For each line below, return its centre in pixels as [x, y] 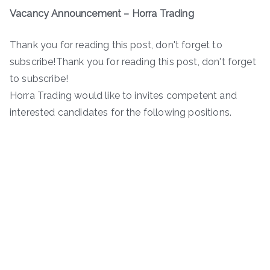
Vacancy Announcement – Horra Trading [102, 13]
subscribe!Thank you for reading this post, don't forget [133, 61]
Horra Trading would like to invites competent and [123, 95]
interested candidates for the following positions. [121, 112]
